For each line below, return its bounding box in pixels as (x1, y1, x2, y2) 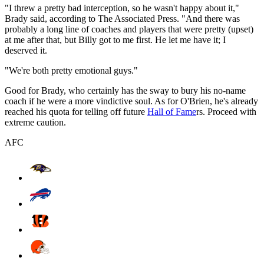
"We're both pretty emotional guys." (5, 65, 138, 75)
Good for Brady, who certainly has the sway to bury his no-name (5, 85, 246, 95)
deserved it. (5, 45, 47, 55)
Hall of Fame (147, 106, 196, 117)
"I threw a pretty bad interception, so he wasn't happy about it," (5, 2, 239, 13)
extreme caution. (5, 117, 66, 127)
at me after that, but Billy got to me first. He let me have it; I (5, 34, 226, 45)
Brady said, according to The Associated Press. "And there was (5, 13, 240, 24)
